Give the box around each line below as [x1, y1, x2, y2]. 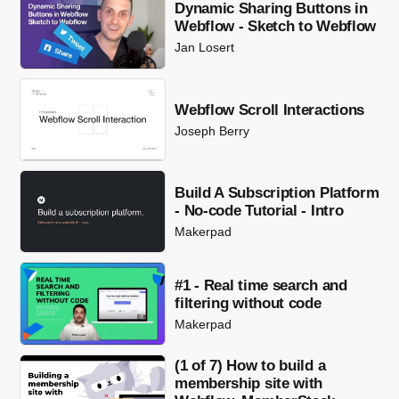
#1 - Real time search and [175, 276, 347, 294]
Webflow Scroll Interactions [175, 101, 365, 118]
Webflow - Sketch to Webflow [175, 18, 377, 36]
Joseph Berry [175, 123, 250, 138]
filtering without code [175, 294, 322, 312]
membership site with [175, 374, 323, 392]
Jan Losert [175, 40, 235, 55]
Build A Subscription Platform [175, 184, 379, 202]
